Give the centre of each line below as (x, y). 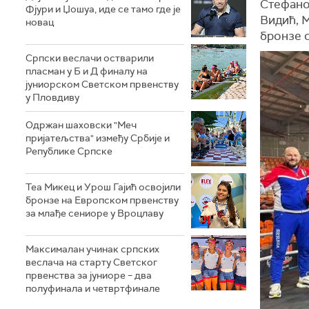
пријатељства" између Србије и (98, 138)
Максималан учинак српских (92, 249)
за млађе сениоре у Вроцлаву (94, 213)
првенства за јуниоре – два (89, 275)
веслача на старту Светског (91, 262)
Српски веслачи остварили (90, 58)
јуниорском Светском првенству (102, 84)
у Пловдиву (52, 97)
